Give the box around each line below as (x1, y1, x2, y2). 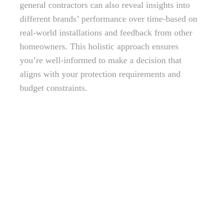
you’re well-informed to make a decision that (20, 55, 182, 65)
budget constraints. (20, 83, 87, 93)
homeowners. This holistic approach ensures (20, 41, 179, 51)
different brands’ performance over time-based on (20, 14, 197, 24)
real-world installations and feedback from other (20, 28, 192, 37)
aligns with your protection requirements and (20, 69, 181, 79)
